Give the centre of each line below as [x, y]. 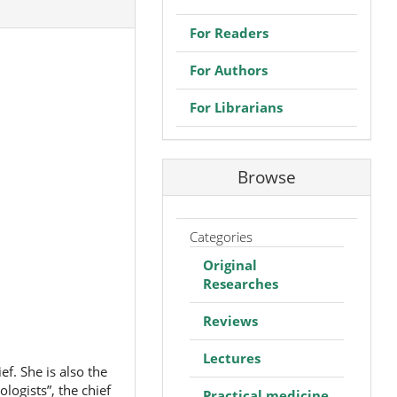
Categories [221, 237]
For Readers [229, 32]
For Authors [228, 70]
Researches [240, 284]
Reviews [230, 321]
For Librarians [236, 107]
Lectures [231, 358]
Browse [266, 177]
